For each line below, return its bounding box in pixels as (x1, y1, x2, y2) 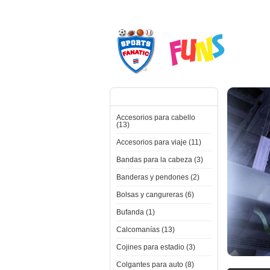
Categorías (116, 92, 161, 102)
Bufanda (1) (116, 208, 155, 216)
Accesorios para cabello (116, 113, 195, 122)
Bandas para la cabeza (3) (116, 155, 203, 164)
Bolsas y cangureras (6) (116, 190, 194, 199)
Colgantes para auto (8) (116, 260, 194, 269)
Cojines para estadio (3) (116, 243, 195, 251)
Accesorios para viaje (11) (116, 138, 201, 146)
